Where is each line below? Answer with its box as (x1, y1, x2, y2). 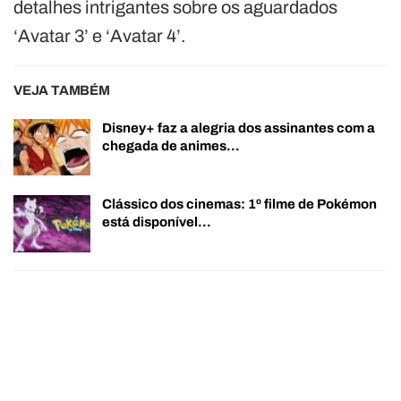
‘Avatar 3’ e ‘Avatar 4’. (13, 25, 186, 46)
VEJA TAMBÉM (13, 82, 110, 98)
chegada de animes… (102, 138, 240, 153)
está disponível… (102, 215, 211, 230)
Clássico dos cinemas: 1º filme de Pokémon (102, 197, 377, 212)
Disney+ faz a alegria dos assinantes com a (102, 120, 375, 135)
